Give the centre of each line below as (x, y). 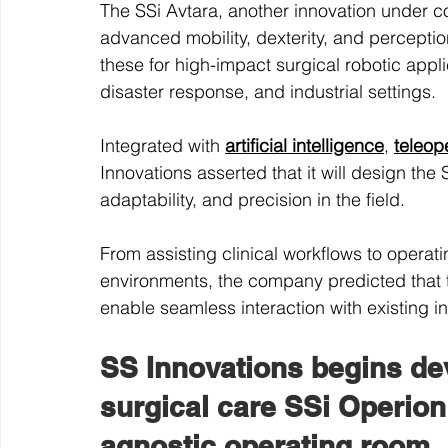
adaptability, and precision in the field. (252, 200)
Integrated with (162, 146)
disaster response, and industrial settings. (268, 92)
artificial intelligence (304, 146)
